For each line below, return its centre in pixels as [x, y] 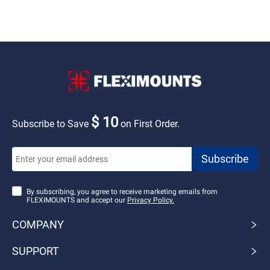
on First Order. [149, 124]
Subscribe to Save [52, 124]
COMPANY [38, 225]
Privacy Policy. [151, 200]
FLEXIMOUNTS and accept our [76, 200]
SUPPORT [36, 251]
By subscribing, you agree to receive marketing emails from [122, 192]
